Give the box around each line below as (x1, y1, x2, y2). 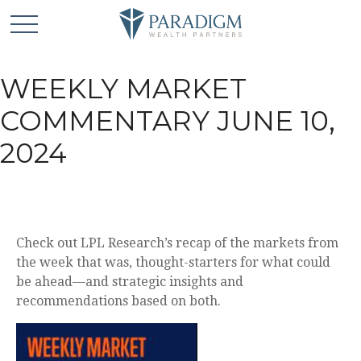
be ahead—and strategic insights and (16, 274, 243, 289)
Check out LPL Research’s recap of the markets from (16, 235, 338, 251)
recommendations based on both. (16, 293, 221, 309)
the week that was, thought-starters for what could (16, 255, 330, 270)
